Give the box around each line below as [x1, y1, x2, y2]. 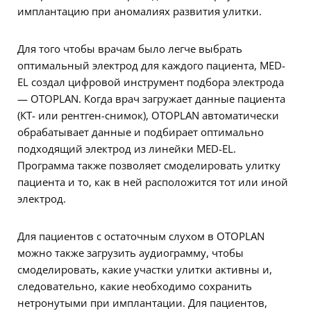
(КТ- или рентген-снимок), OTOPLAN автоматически [17, 108, 279, 123]
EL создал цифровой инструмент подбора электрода [17, 75, 284, 90]
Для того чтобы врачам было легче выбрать [17, 42, 242, 56]
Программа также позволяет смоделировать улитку [17, 158, 280, 173]
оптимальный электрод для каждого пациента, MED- [17, 58, 285, 73]
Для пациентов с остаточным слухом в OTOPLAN [17, 229, 264, 244]
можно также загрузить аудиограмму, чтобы [17, 246, 244, 260]
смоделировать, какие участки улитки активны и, [17, 262, 272, 277]
